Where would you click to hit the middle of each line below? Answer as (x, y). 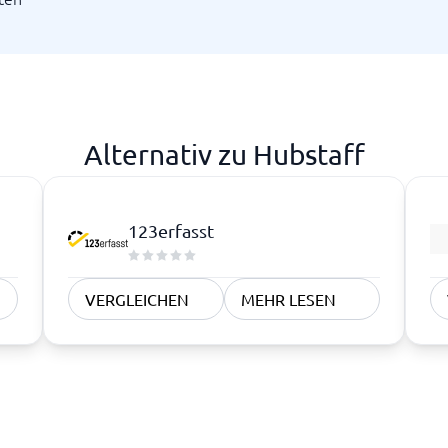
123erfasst (170, 230)
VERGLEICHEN (136, 299)
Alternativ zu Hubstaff (224, 154)
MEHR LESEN (288, 299)
